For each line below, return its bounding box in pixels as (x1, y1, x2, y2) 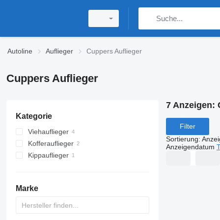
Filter (179, 122, 195, 131)
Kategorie (15, 112, 52, 120)
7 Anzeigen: (165, 100, 218, 110)
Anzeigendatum (165, 142, 215, 151)
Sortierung (165, 135, 198, 143)
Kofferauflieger (27, 139, 74, 147)
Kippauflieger (27, 151, 69, 159)
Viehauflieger (27, 128, 69, 136)
